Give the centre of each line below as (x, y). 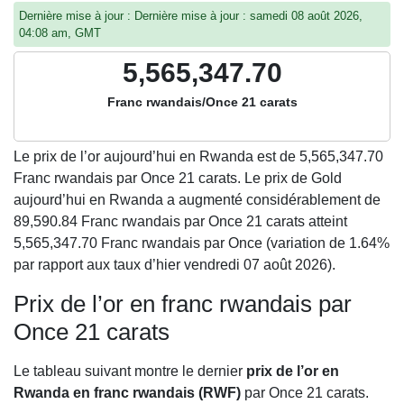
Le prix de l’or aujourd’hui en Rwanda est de (156, 156)
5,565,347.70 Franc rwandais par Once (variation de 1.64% (202, 243)
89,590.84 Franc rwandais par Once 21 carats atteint (180, 221)
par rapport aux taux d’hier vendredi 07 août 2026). (174, 265)
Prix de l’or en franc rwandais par (183, 304)
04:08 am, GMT (60, 33)
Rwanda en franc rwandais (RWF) (127, 393)
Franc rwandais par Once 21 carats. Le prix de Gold (178, 178)
